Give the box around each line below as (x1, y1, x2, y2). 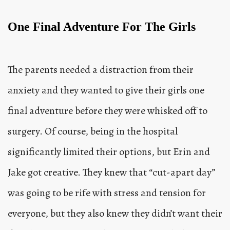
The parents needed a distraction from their (8, 63, 194, 77)
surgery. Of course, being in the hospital (8, 124, 178, 139)
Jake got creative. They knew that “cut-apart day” (8, 165, 215, 180)
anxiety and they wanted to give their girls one (8, 83, 204, 98)
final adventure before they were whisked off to (8, 104, 207, 118)
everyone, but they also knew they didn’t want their (8, 206, 222, 221)
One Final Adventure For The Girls (8, 20, 196, 34)
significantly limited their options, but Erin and (8, 145, 210, 159)
